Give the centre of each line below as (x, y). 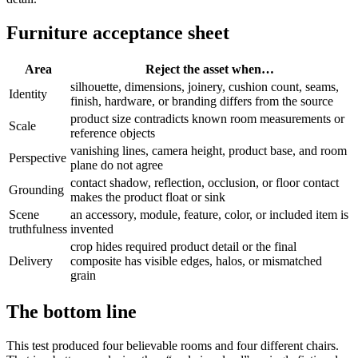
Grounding (36, 190)
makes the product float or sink (148, 197)
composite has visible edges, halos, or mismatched (196, 261)
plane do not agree (117, 165)
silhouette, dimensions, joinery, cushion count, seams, (205, 87)
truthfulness (38, 229)
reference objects (113, 133)
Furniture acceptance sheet (118, 33)
